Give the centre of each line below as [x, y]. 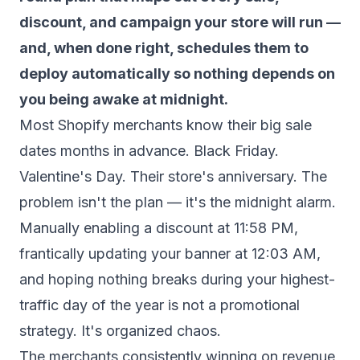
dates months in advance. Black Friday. [149, 151]
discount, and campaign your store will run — [180, 22]
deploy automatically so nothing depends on [177, 74]
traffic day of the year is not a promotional [160, 305]
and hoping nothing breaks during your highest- [177, 279]
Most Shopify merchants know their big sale [166, 125]
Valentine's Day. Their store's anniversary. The [173, 176]
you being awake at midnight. [124, 99]
